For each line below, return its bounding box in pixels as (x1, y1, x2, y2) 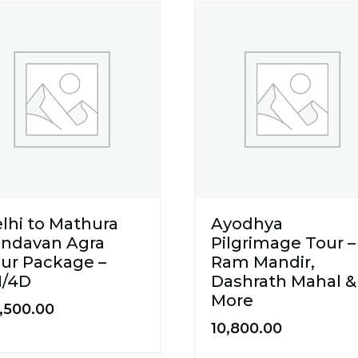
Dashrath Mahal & (210, 271, 356, 291)
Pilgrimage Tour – (210, 233, 356, 253)
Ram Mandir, (210, 252, 315, 272)
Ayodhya (210, 213, 283, 233)
